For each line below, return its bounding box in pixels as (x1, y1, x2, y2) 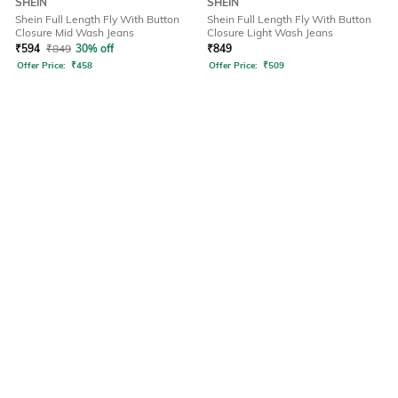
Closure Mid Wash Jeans (15, 26, 134, 40)
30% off (76, 42, 114, 56)
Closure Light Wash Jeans (207, 26, 333, 40)
